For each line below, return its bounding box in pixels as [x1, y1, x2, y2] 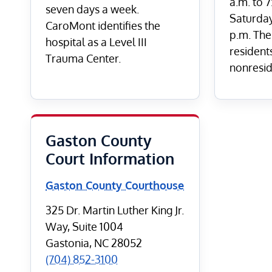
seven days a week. [46, 2, 139, 16]
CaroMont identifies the [46, 18, 160, 32]
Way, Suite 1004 [46, 220, 123, 234]
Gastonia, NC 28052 [46, 236, 142, 250]
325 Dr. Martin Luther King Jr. [46, 203, 184, 217]
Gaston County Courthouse [46, 178, 184, 192]
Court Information [46, 149, 174, 169]
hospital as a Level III [46, 35, 147, 49]
